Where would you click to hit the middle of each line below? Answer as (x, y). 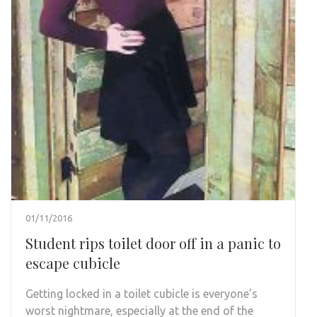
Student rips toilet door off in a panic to (153, 243)
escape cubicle (73, 263)
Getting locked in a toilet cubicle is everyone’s (142, 293)
